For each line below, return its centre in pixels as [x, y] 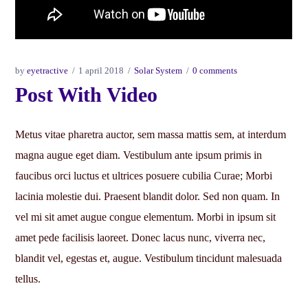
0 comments [215, 70]
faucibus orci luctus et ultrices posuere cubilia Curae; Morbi [144, 175]
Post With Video [87, 94]
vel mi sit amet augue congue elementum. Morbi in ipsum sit [146, 217]
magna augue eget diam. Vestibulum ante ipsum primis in [139, 155]
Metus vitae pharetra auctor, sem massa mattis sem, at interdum [151, 134]
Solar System [158, 70]
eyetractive [48, 70]
